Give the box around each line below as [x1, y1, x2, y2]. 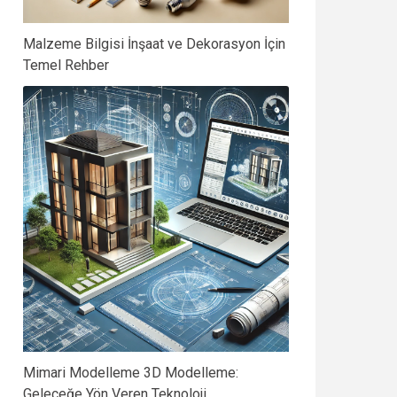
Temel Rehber [23, 57, 109, 74]
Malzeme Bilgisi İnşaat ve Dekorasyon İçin [23, 35, 285, 52]
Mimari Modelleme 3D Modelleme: [23, 364, 238, 381]
